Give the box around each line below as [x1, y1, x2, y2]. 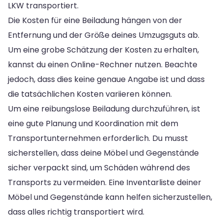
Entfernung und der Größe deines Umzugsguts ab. [8, 29, 199, 41]
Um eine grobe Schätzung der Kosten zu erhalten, [8, 44, 199, 55]
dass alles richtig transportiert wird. [8, 206, 144, 218]
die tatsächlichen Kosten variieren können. [8, 88, 172, 100]
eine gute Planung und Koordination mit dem [8, 117, 178, 129]
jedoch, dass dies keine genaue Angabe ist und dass [8, 73, 205, 85]
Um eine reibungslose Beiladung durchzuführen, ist [8, 103, 200, 114]
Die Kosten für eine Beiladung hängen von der [8, 14, 182, 26]
